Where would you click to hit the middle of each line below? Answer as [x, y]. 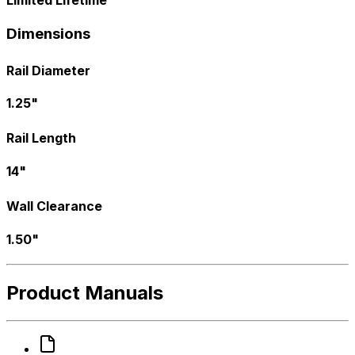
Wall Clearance [54, 206]
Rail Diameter [48, 70]
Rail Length [41, 138]
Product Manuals [85, 292]
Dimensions [48, 34]
